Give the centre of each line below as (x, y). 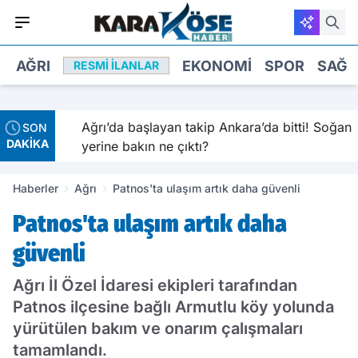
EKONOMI (217, 66)
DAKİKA (28, 143)
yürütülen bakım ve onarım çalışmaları (158, 328)
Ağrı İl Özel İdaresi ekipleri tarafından (155, 285)
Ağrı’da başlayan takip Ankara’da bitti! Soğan (208, 127)
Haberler (36, 188)
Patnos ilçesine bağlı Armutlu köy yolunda (173, 307)
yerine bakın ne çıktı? (137, 146)
